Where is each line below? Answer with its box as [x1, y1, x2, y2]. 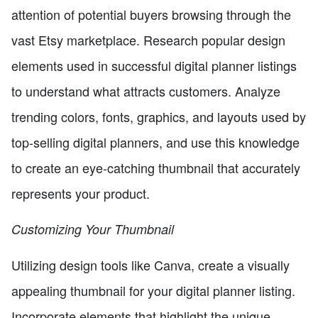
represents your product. [11, 183, 150, 202]
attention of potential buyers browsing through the [11, 4, 291, 23]
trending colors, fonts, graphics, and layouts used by [11, 106, 306, 126]
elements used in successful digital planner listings [11, 55, 297, 75]
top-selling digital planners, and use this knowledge [11, 132, 300, 151]
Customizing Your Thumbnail [11, 219, 174, 238]
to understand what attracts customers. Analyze [11, 81, 280, 100]
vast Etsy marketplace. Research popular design [11, 30, 285, 49]
